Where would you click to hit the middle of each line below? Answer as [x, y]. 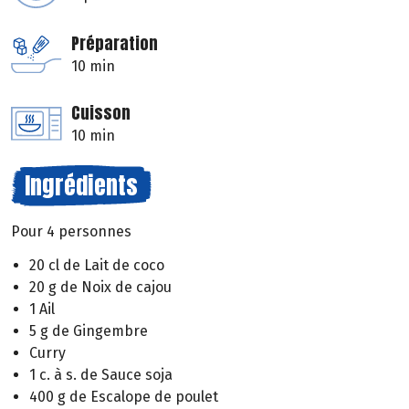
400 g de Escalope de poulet [124, 396]
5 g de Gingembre [89, 330]
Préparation [115, 44]
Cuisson [101, 113]
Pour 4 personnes [71, 232]
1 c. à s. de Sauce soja [101, 374]
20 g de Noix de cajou [100, 287]
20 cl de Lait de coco [97, 265]
